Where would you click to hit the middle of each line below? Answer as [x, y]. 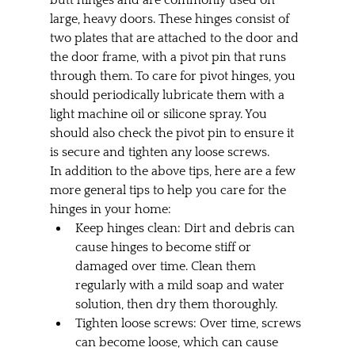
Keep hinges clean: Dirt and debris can [186, 228]
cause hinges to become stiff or [164, 247]
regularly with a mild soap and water [181, 285]
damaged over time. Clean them [167, 266]
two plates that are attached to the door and [176, 38]
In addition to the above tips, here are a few [174, 171]
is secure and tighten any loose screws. [159, 152]
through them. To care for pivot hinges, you [174, 76]
